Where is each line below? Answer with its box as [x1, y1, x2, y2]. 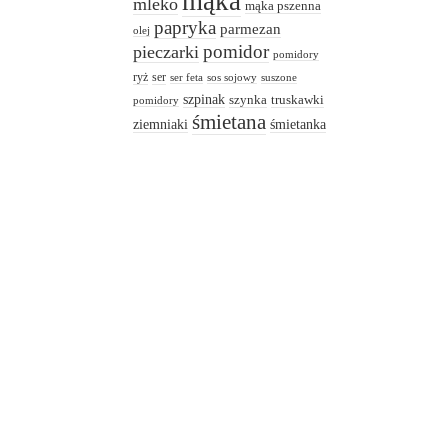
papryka [154, 17, 217, 39]
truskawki [271, 92, 325, 108]
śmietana [192, 110, 267, 135]
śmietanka [270, 116, 327, 133]
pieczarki [133, 42, 200, 63]
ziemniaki [133, 116, 189, 133]
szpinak [183, 91, 226, 108]
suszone [261, 71, 298, 84]
